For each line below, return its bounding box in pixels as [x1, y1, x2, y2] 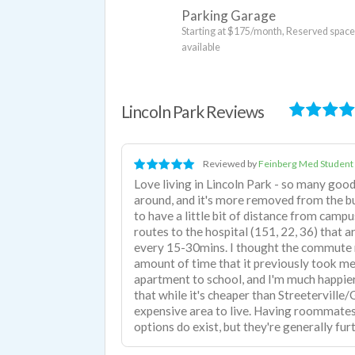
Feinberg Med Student [258, 158, 353, 170]
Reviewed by [202, 158, 258, 170]
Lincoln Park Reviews [121, 101, 265, 121]
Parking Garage [181, 6, 276, 24]
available [181, 40, 220, 53]
